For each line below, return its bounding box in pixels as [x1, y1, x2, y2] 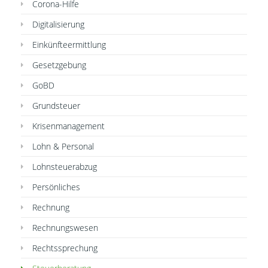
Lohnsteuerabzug [32, 160, 97, 172]
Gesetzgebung [32, 59, 86, 71]
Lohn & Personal [32, 140, 94, 152]
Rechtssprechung [32, 242, 98, 254]
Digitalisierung [32, 18, 84, 30]
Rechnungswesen [32, 221, 98, 233]
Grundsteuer [32, 99, 80, 111]
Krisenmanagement [32, 120, 105, 132]
